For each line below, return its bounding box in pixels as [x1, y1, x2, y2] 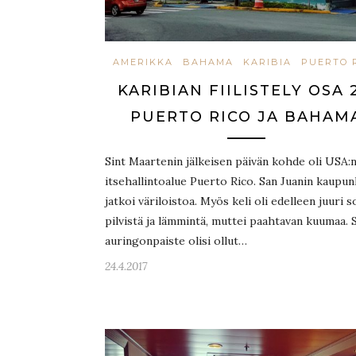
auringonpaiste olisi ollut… [105, 233, 247, 248]
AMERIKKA [113, 56, 173, 68]
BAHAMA [183, 56, 234, 68]
